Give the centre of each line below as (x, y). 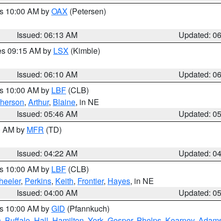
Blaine (64, 102)
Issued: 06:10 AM (47, 74)
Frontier (91, 181)
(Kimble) (84, 51)
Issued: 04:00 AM (47, 193)
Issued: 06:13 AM (47, 35)
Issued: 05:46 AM (47, 114)
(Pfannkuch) (87, 208)
